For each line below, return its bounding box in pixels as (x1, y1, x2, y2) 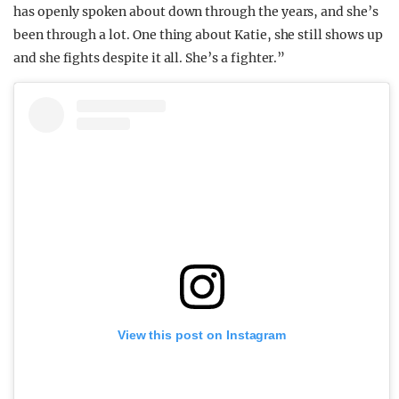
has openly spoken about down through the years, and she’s (13, 3, 379, 20)
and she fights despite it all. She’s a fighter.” (13, 49, 286, 66)
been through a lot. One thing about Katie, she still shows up (13, 26, 383, 43)
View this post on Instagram (117, 327, 287, 342)
